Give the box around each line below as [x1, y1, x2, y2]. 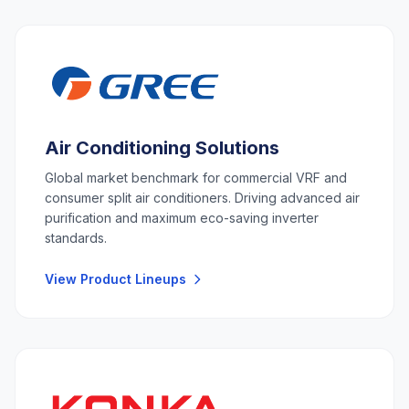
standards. [45, 230, 107, 246]
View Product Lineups [45, 271, 186, 288]
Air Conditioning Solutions [45, 137, 279, 160]
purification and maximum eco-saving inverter [45, 210, 319, 226]
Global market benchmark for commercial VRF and [45, 170, 347, 186]
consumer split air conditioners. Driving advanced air [45, 190, 360, 206]
